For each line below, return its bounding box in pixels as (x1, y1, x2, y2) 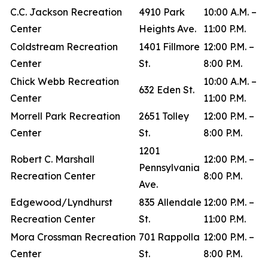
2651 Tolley (139, 110, 189, 122)
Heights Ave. (139, 23, 199, 35)
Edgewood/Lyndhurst (10, 196, 112, 208)
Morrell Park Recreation (10, 110, 120, 122)
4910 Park (139, 6, 185, 18)
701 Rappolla (139, 231, 200, 243)
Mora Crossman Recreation (10, 231, 136, 243)
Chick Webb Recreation (10, 75, 119, 87)
